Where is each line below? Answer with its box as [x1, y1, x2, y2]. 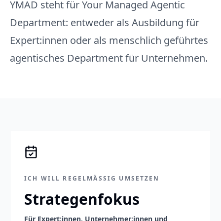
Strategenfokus [24, 189, 140, 209]
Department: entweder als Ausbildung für [10, 16, 199, 29]
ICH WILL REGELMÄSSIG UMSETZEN [24, 174, 154, 183]
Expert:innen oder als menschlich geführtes [10, 34, 208, 47]
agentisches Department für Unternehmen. [10, 51, 208, 65]
